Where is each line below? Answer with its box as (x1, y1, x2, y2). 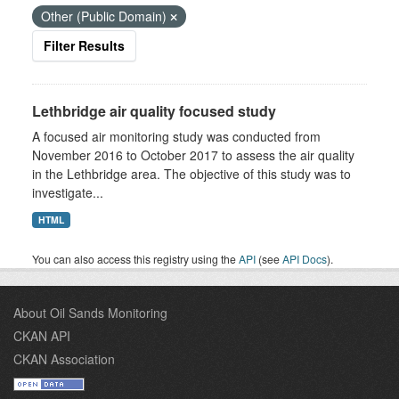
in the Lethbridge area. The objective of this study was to (32, 165, 351, 183)
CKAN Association (13, 350, 115, 368)
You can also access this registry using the (32, 251, 239, 266)
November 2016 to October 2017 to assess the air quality (32, 146, 354, 164)
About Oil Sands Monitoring (13, 304, 167, 322)
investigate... (32, 183, 103, 201)
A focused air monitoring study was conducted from (32, 127, 321, 145)
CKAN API (13, 327, 70, 345)
